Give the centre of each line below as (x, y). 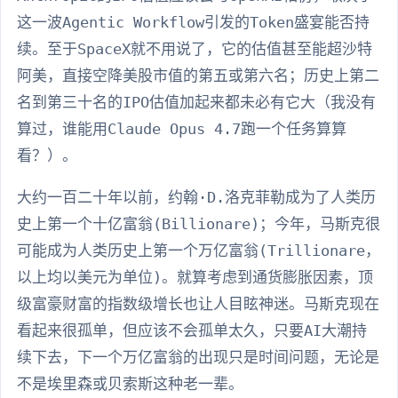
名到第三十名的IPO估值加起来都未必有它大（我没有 (196, 103)
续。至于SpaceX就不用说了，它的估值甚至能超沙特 (195, 49)
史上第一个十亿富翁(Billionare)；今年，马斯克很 (199, 224)
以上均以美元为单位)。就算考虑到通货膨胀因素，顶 (195, 278)
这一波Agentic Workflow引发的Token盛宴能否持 (193, 23)
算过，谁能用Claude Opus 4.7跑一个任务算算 (182, 129)
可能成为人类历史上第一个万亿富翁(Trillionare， (199, 251)
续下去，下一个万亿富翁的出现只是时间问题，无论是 (198, 358)
